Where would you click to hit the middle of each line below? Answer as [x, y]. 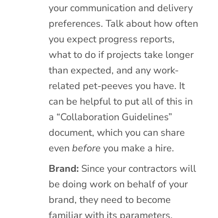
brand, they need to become [110, 200]
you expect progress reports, [112, 39]
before [87, 148]
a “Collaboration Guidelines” [111, 117]
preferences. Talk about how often [124, 23]
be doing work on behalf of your [118, 184]
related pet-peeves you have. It [117, 86]
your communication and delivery [121, 8]
